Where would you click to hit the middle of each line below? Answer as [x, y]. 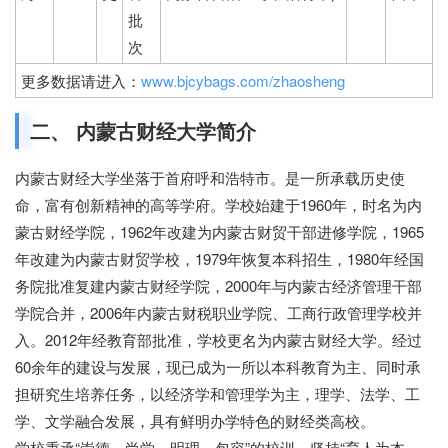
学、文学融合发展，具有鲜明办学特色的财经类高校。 [195, 421]
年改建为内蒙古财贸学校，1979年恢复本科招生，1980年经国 [219, 259]
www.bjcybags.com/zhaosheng [243, 81]
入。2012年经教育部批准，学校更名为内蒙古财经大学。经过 [218, 340]
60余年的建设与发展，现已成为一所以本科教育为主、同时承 [218, 367]
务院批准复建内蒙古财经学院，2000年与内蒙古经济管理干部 [218, 286]
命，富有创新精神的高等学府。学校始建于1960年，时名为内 [218, 205]
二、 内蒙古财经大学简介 [143, 131]
